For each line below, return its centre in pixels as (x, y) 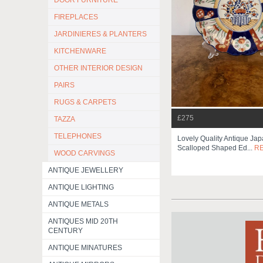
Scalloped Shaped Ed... (216, 148)
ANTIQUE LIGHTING (81, 187)
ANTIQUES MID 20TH (83, 221)
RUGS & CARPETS (85, 102)
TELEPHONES (78, 136)
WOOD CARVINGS (85, 153)
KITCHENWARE (80, 51)
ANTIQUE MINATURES (85, 248)
